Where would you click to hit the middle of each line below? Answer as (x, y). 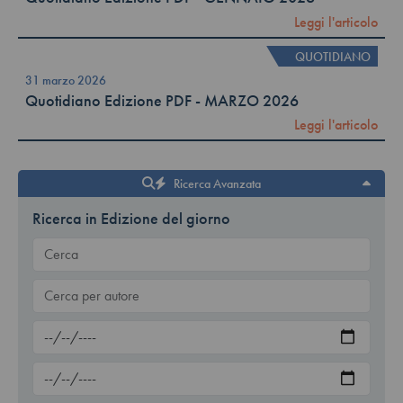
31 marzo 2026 (66, 81)
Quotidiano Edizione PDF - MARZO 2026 (162, 100)
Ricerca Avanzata (217, 184)
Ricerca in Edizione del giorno (131, 219)
